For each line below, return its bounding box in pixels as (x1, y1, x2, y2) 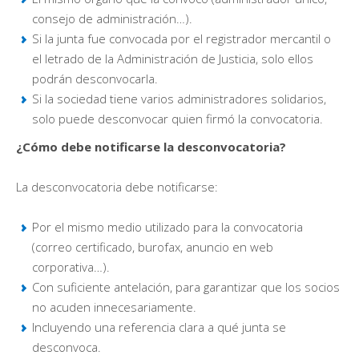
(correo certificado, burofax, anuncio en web (32, 238, 273, 255)
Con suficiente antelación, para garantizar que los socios (32, 278, 340, 295)
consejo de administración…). (32, 10, 192, 26)
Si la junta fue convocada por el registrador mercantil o (32, 30, 331, 46)
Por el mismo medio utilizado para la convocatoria (32, 218, 303, 235)
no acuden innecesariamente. (32, 298, 196, 315)
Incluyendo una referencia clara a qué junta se (32, 318, 286, 335)
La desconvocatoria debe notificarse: (16, 178, 218, 195)
